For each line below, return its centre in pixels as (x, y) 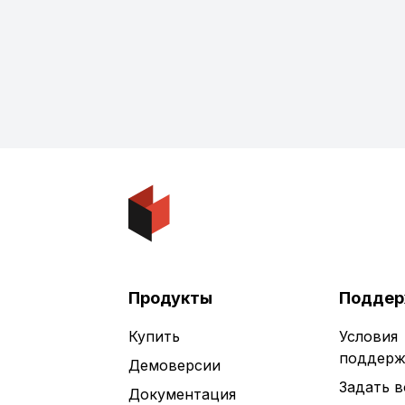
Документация (182, 394)
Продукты (170, 298)
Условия (369, 336)
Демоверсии (174, 365)
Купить (154, 336)
